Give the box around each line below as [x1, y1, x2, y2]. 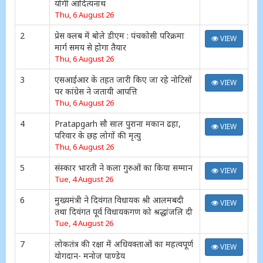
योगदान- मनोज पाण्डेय [55, 250, 125, 261]
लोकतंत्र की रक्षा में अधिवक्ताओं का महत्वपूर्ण [55, 238, 193, 249]
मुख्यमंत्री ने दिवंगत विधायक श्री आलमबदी [55, 194, 184, 205]
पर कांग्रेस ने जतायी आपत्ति [55, 86, 137, 97]
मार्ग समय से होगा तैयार [55, 42, 126, 53]
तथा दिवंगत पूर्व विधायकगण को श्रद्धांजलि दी [55, 206, 193, 217]
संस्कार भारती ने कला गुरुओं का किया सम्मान [55, 162, 193, 173]
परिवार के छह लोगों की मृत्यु [55, 130, 141, 141]
